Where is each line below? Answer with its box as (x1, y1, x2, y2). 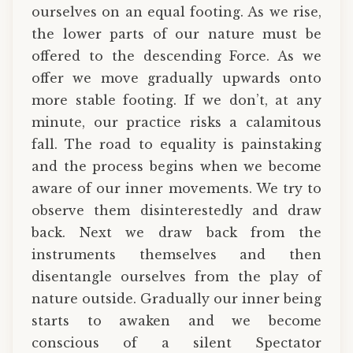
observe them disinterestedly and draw (32, 203, 321, 219)
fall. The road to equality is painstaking (32, 136, 321, 153)
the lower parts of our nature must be (32, 26, 321, 43)
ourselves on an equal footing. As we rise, (32, 4, 321, 20)
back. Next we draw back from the (32, 225, 321, 241)
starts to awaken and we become (32, 313, 321, 329)
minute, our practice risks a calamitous (32, 114, 321, 131)
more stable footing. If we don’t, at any (32, 92, 321, 109)
